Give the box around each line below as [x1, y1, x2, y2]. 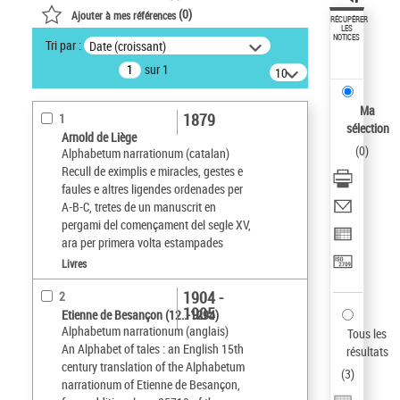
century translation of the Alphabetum [62, 357, 245, 375]
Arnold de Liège [62, 128, 137, 146]
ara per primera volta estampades [62, 233, 223, 251]
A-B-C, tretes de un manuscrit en [62, 197, 216, 215]
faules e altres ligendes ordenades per [62, 179, 243, 197]
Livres [62, 255, 87, 271]
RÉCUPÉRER [330, 14, 369, 25]
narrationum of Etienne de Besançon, [62, 375, 240, 393]
